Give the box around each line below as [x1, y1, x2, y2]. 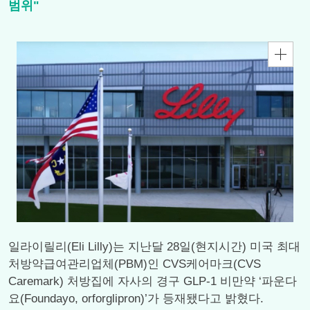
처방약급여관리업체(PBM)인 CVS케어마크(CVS [8, 257, 261, 271]
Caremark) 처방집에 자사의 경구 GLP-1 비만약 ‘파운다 [8, 275, 297, 288]
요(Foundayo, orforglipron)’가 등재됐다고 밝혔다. [8, 292, 264, 305]
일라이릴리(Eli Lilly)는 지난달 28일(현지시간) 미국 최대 [8, 240, 300, 253]
